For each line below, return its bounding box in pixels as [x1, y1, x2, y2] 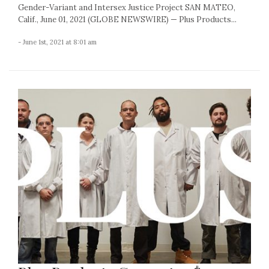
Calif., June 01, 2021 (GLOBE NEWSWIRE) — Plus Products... [18, 14, 237, 25]
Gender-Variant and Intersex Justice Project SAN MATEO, [18, 2, 235, 13]
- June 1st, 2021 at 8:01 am [18, 38, 97, 47]
